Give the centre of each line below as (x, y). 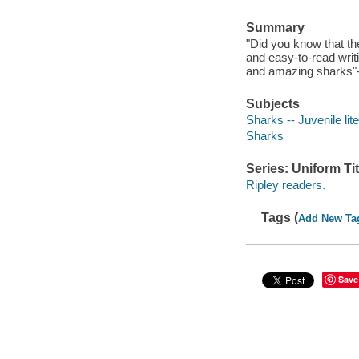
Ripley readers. (285, 184)
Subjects (272, 104)
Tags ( (280, 217)
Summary (275, 28)
